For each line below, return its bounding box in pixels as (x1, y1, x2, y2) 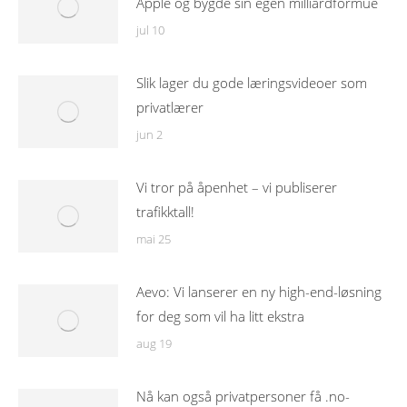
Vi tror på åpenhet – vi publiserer (136, 178, 337, 196)
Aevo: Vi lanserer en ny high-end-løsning (136, 283, 382, 301)
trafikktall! (136, 203, 194, 221)
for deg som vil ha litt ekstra (136, 307, 304, 325)
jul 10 (136, 22, 164, 38)
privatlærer (136, 98, 203, 116)
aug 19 (136, 335, 172, 352)
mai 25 (136, 231, 171, 247)
